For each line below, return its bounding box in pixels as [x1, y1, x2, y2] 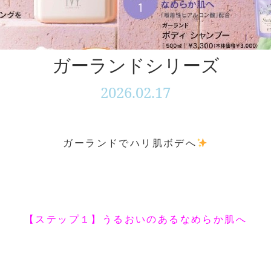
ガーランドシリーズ [51, 53, 220, 77]
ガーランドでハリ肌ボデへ [63, 138, 197, 148]
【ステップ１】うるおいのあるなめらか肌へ [24, 214, 247, 224]
